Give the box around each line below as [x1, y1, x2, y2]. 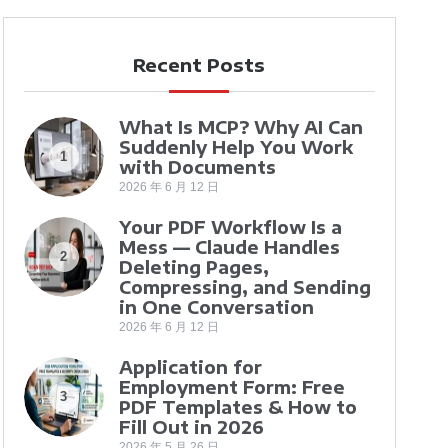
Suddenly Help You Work [118, 136, 353, 158]
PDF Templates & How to [118, 396, 357, 418]
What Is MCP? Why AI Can [118, 116, 363, 138]
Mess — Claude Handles [118, 236, 340, 258]
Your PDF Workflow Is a [118, 216, 342, 238]
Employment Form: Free [118, 376, 345, 398]
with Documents [118, 156, 276, 178]
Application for [118, 356, 262, 378]
